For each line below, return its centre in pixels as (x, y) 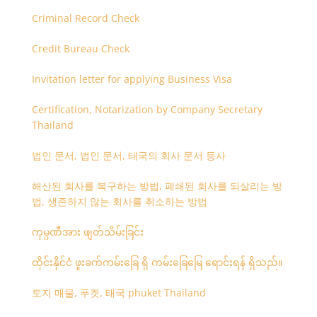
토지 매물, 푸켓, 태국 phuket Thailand (119, 293)
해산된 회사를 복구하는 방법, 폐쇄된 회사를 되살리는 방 (157, 186)
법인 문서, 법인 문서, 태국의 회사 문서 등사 (128, 155)
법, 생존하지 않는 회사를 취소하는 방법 (119, 201)
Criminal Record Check (85, 18)
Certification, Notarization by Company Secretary (147, 109)
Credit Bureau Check (80, 48)
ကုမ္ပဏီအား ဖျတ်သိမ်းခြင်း (87, 232)
